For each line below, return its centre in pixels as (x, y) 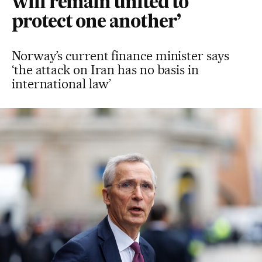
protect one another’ (96, 23)
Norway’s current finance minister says (120, 56)
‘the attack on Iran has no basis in (105, 70)
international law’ (62, 84)
